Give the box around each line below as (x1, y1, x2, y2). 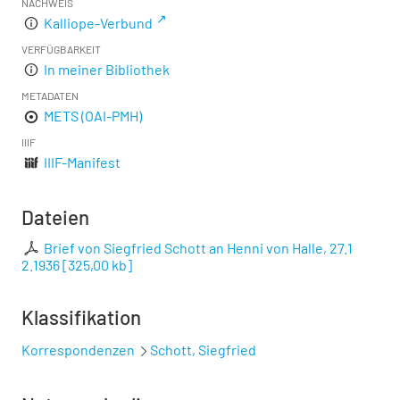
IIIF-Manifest (44, 154, 121, 171)
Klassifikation (21, 305, 141, 329)
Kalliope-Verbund (44, 14, 154, 32)
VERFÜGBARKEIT (21, 43, 101, 56)
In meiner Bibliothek (44, 61, 171, 79)
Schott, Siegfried (150, 341, 256, 359)
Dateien (21, 205, 89, 229)
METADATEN (21, 89, 79, 103)
